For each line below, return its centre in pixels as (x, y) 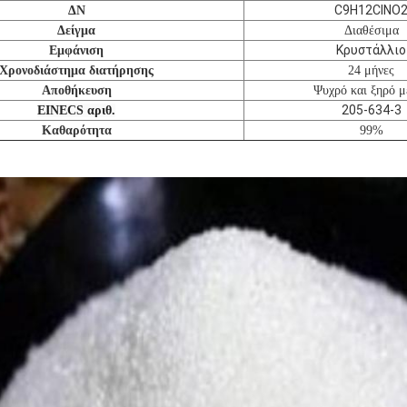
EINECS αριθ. (76, 111)
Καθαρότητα (76, 131)
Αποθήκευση (76, 91)
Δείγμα (76, 31)
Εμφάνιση (76, 51)
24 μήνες (371, 71)
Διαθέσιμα (371, 31)
